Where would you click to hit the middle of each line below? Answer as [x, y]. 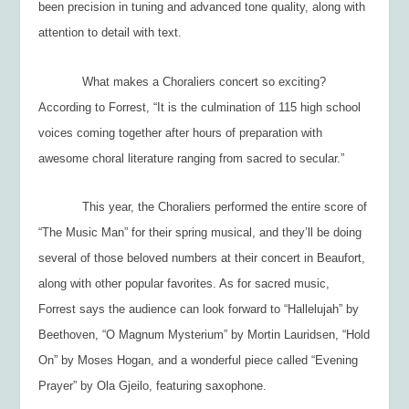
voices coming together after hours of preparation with [181, 132]
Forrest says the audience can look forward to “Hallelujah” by [199, 309]
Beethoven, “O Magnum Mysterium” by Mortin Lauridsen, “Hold [204, 335]
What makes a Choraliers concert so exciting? [204, 81]
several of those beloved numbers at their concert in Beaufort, [202, 258]
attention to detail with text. [114, 32]
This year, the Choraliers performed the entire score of [203, 207]
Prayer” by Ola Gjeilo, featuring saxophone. [157, 386]
